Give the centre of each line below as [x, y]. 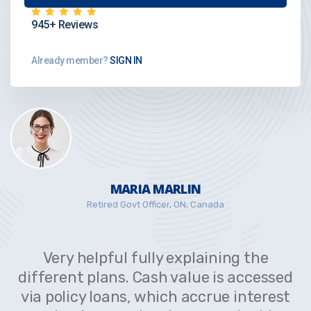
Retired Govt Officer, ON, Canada [155, 205]
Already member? [70, 61]
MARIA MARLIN [155, 189]
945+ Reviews [65, 25]
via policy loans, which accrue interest [155, 297]
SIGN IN [125, 61]
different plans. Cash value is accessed [155, 278]
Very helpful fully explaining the [155, 258]
